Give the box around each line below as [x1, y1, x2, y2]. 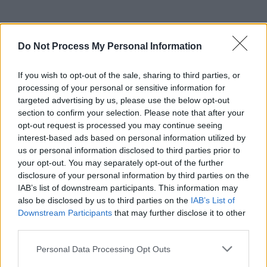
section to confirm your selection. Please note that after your [18, 108, 244, 117]
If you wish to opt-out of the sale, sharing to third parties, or [18, 70, 240, 80]
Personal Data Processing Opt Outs [36, 244, 170, 254]
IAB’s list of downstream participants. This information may [18, 183, 238, 193]
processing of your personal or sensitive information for [18, 83, 225, 92]
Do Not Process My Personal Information [18, 41, 202, 51]
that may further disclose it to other [112, 208, 246, 218]
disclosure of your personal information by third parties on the [18, 170, 249, 180]
